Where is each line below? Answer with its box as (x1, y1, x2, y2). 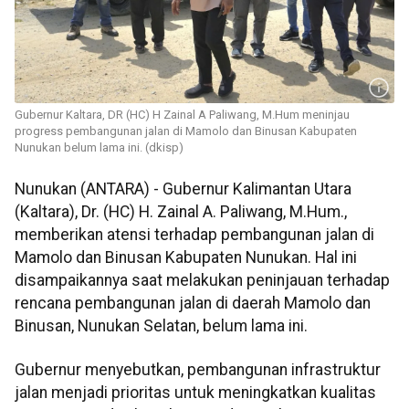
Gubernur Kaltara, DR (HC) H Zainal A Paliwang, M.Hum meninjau (15, 108, 350, 122)
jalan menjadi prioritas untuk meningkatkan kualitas (15, 383, 376, 402)
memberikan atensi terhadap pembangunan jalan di (15, 225, 374, 245)
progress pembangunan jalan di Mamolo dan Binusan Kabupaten (15, 124, 357, 139)
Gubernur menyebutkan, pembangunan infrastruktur (15, 360, 381, 379)
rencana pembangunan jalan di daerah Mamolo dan (15, 294, 371, 313)
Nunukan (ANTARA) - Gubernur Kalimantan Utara (15, 180, 351, 199)
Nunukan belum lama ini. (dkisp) (15, 141, 184, 155)
